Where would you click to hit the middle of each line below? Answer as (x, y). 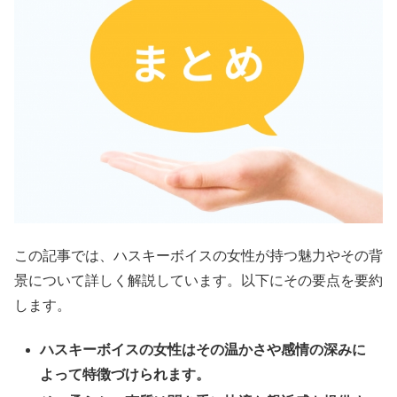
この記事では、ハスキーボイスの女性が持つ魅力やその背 (198, 255)
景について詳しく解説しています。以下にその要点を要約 (198, 280)
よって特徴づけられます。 (125, 375)
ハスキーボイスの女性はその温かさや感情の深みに (203, 350)
